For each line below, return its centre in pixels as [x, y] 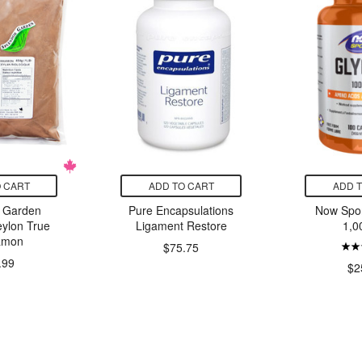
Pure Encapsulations [181, 210]
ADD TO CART [181, 186]
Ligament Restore [181, 226]
